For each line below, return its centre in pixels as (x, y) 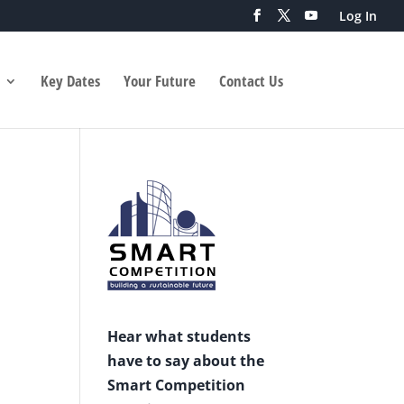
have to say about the (186, 361)
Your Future (159, 81)
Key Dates (70, 81)
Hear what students (179, 336)
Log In (358, 15)
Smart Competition (177, 385)
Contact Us (251, 81)
